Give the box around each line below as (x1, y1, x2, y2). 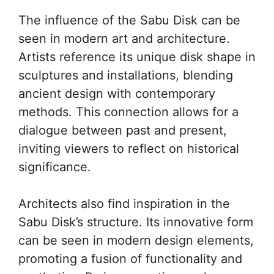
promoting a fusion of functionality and (18, 251, 242, 266)
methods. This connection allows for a (18, 104, 239, 119)
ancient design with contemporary (18, 86, 215, 101)
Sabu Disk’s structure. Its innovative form (18, 214, 253, 229)
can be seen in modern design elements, (18, 232, 254, 248)
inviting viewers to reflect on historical (18, 141, 239, 156)
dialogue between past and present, (18, 122, 227, 138)
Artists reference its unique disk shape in (18, 49, 256, 64)
